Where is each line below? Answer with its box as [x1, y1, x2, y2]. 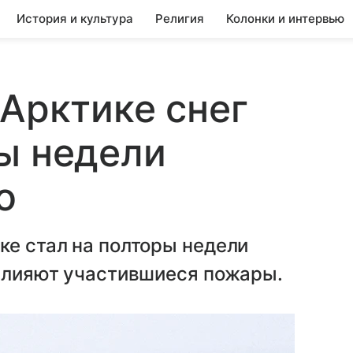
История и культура [17, 11, 133, 26]
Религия [155, 11, 204, 26]
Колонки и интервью [226, 11, 344, 26]
